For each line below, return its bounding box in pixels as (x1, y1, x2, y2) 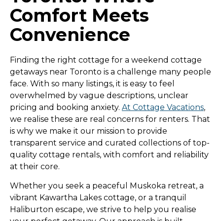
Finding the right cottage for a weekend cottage (10, 55, 202, 65)
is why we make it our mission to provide (10, 126, 167, 136)
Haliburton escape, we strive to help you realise (10, 204, 196, 214)
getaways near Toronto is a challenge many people (10, 67, 211, 76)
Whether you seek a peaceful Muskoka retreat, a (10, 181, 204, 190)
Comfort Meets (10, 4, 149, 26)
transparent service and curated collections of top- (10, 138, 210, 147)
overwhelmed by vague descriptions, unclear (10, 90, 188, 100)
